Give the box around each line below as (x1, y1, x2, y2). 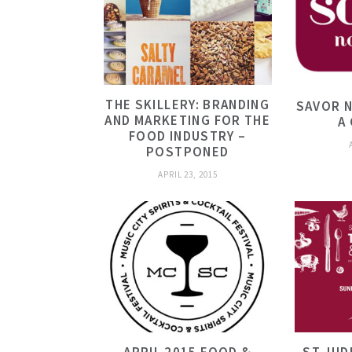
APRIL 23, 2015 (158, 169, 218, 181)
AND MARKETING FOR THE (104, 112, 271, 130)
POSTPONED (146, 143, 229, 161)
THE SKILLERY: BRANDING (105, 96, 270, 114)
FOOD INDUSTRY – (129, 127, 247, 145)
